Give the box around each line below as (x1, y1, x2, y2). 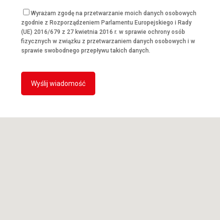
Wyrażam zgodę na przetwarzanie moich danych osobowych (31, 10, 196, 17)
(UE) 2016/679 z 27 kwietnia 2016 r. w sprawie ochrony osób (21, 28, 185, 35)
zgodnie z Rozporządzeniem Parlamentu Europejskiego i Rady (21, 19, 192, 26)
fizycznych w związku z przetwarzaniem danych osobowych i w (21, 38, 195, 45)
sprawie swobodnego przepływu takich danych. (21, 47, 150, 54)
